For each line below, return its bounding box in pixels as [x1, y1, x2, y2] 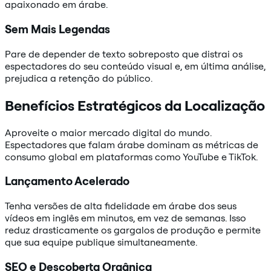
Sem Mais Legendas [5, 22, 110, 37]
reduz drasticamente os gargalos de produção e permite [5, 224, 261, 237]
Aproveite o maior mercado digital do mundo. [5, 126, 212, 139]
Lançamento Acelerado [5, 174, 129, 189]
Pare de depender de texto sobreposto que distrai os [5, 47, 243, 60]
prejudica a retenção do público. [5, 71, 152, 84]
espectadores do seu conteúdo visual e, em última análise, [5, 59, 266, 72]
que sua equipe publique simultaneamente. [5, 236, 197, 249]
